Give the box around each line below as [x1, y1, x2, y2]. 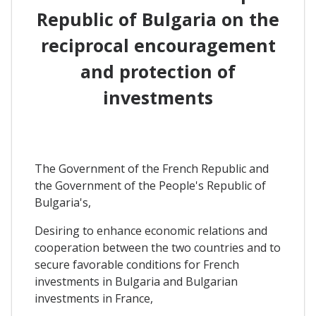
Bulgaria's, [35, 195, 91, 211]
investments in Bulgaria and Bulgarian [35, 274, 238, 290]
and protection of [80, 59, 236, 83]
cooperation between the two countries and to [35, 240, 281, 256]
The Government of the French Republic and [35, 161, 269, 177]
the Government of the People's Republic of [35, 178, 266, 194]
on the [221, 6, 279, 31]
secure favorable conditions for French [35, 257, 239, 273]
